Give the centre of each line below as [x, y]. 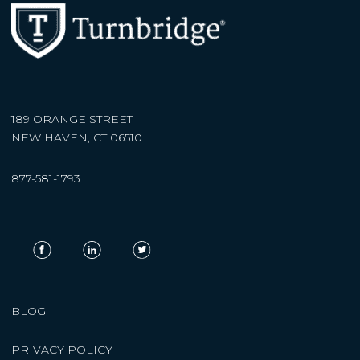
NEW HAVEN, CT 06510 [77, 137]
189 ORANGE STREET [72, 119]
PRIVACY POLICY [62, 350]
